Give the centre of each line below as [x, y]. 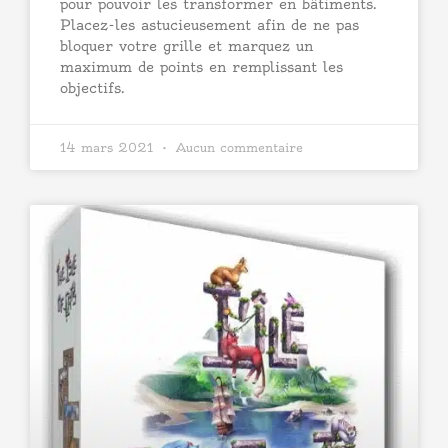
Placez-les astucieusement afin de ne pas [209, 24]
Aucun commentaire [237, 147]
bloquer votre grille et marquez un [186, 45]
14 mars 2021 [109, 147]
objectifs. [92, 87]
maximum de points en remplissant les [201, 66]
